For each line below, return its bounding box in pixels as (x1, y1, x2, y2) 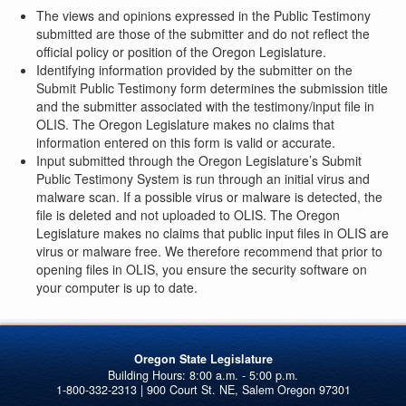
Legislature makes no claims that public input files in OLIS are (36, 224, 389, 243)
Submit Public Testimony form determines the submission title (36, 79, 388, 98)
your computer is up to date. (36, 278, 198, 297)
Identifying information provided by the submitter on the (36, 61, 353, 80)
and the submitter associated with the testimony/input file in (36, 97, 374, 116)
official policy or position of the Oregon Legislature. (36, 43, 326, 62)
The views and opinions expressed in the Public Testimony (36, 6, 371, 25)
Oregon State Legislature (133, 351, 273, 368)
